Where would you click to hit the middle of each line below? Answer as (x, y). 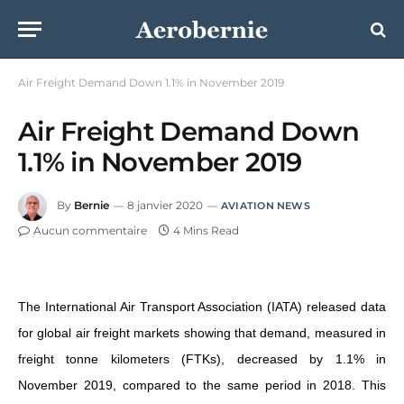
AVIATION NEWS (266, 206)
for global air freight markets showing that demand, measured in (202, 333)
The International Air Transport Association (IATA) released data (202, 307)
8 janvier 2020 (165, 206)
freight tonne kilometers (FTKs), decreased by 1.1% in (202, 359)
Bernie (92, 206)
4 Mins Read (206, 230)
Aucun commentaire (90, 230)
